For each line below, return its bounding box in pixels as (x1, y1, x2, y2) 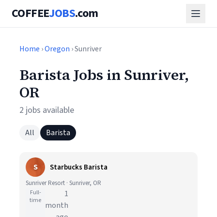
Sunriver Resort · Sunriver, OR (26, 179, 101, 187)
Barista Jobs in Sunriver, (19, 65, 189, 85)
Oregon (45, 44, 70, 54)
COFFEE (12, 5, 49, 22)
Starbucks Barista (50, 162, 108, 172)
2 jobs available (19, 104, 74, 116)
